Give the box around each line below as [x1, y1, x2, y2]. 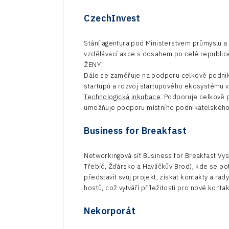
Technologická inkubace [84, 93, 161, 102]
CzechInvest [84, 12, 141, 25]
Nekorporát [84, 205, 136, 217]
